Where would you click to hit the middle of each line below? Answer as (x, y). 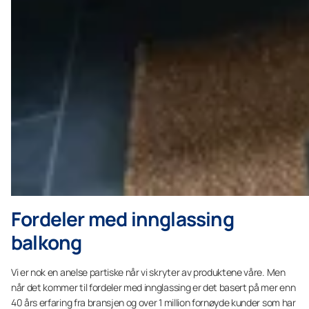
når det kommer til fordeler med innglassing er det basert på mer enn (153, 287)
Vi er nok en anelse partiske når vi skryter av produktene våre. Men (148, 272)
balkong (47, 242)
